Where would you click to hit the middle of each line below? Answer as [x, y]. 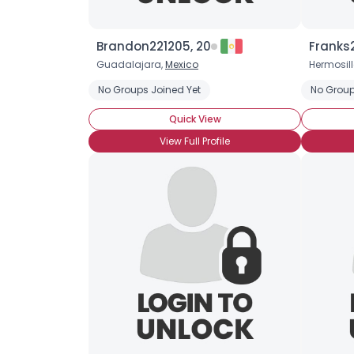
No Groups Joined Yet [149, 90]
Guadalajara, [131, 64]
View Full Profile [195, 141]
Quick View [195, 119]
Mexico [182, 64]
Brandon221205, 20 [154, 46]
